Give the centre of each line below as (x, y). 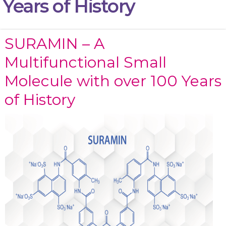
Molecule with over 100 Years (113, 81)
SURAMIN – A (54, 44)
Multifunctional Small (85, 63)
